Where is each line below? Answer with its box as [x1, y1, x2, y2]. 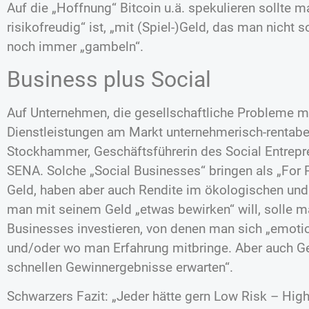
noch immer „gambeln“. [7, 38, 143, 54]
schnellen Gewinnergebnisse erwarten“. [7, 259, 233, 276]
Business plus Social [7, 66, 211, 93]
